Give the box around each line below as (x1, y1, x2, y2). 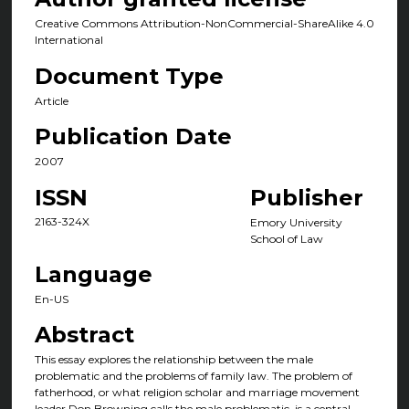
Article (34, 93, 68, 108)
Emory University (249, 215, 342, 229)
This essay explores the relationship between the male (34, 352, 313, 367)
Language (34, 261, 152, 288)
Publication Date (34, 123, 232, 151)
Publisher (249, 184, 363, 211)
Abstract (34, 321, 134, 349)
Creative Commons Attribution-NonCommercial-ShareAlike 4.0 (34, 16, 374, 31)
